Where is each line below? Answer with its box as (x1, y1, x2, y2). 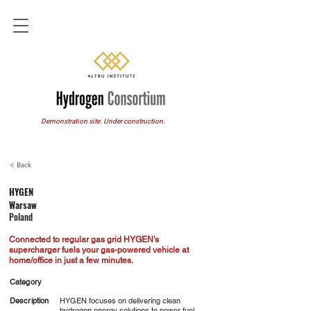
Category (10, 277, 42, 287)
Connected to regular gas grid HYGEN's (9, 235, 159, 244)
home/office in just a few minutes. (9, 255, 133, 265)
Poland (9, 210, 33, 224)
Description (10, 296, 49, 305)
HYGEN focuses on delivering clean (60, 296, 180, 305)
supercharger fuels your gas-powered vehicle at (9, 245, 189, 255)
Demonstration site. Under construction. (41, 117, 165, 126)
